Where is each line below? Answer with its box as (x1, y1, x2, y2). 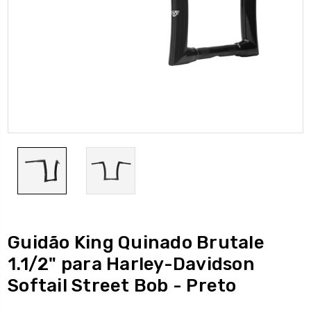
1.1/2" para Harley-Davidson (8, 253, 255, 275)
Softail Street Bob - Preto (8, 274, 237, 296)
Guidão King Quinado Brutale (8, 231, 264, 253)
